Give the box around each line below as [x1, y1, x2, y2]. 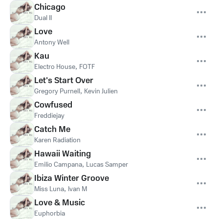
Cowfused [34, 99, 72, 111]
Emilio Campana [34, 160, 82, 170]
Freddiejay [34, 111, 65, 121]
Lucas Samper [86, 160, 128, 170]
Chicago [34, 1, 66, 13]
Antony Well [34, 38, 69, 47]
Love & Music [34, 197, 85, 209]
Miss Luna [34, 184, 64, 194]
